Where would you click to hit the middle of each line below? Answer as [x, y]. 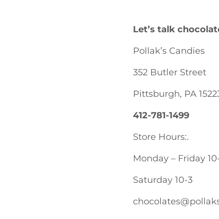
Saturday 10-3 [163, 180]
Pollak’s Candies [169, 51]
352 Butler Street [170, 73]
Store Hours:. [161, 137]
